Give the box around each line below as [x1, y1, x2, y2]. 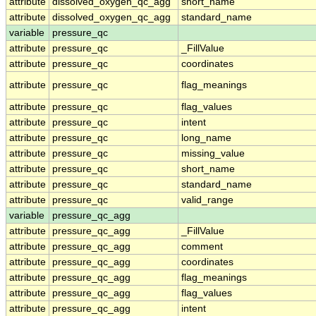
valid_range [181, 195, 233, 206]
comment [181, 241, 223, 253]
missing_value [181, 148, 245, 159]
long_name [181, 133, 231, 144]
